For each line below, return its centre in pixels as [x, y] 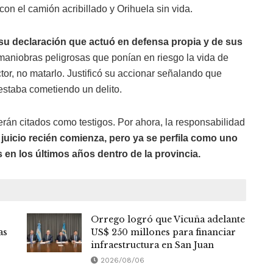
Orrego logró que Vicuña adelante [168, 220]
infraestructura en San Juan [152, 245]
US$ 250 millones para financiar [163, 232]
